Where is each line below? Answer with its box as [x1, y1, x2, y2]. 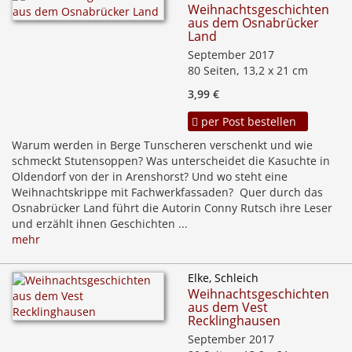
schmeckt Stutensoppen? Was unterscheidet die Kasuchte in [12, 153, 330, 169]
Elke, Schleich [188, 270, 258, 286]
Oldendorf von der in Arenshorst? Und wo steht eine [12, 169, 288, 185]
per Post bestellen [198, 114, 296, 130]
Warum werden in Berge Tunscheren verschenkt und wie [12, 137, 313, 153]
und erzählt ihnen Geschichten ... [12, 216, 188, 232]
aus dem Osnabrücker [188, 14, 319, 32]
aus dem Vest [188, 299, 268, 317]
